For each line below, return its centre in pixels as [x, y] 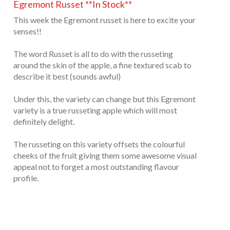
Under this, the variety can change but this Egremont [104, 99]
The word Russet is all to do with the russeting [93, 53]
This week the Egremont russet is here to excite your [104, 20]
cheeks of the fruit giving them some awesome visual [105, 155]
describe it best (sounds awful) [67, 76]
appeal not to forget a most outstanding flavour [96, 166]
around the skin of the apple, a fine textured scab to [102, 65]
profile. [26, 178]
